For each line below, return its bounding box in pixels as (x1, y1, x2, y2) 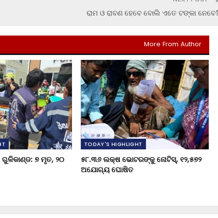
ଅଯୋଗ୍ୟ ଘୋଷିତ (80, 164, 133, 175)
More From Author (144, 39, 201, 49)
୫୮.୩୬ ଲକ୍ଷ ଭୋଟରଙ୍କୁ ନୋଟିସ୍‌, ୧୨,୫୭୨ (80, 154, 201, 165)
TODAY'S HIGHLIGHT (84, 140, 143, 148)
